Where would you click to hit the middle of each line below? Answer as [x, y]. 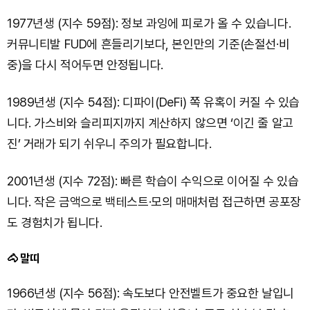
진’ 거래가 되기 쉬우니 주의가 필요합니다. [109, 143]
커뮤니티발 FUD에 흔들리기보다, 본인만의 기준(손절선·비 [148, 44]
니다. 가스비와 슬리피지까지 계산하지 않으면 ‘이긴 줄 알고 [150, 122]
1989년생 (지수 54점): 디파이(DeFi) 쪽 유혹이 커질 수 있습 [153, 102]
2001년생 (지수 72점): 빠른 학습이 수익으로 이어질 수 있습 [153, 181]
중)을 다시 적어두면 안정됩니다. [85, 64]
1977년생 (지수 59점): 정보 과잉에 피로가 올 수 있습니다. [149, 23]
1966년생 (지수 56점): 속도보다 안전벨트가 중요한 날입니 [151, 293]
